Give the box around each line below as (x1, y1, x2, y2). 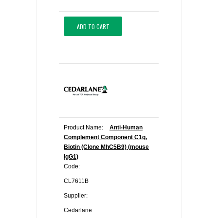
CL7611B (64, 178, 89, 184)
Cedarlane (64, 207, 92, 214)
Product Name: (64, 124, 103, 131)
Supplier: (64, 192, 88, 199)
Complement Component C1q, (64, 134, 147, 141)
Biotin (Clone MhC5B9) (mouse (64, 144, 149, 150)
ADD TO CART (76, 22, 109, 31)
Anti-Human (109, 124, 143, 131)
